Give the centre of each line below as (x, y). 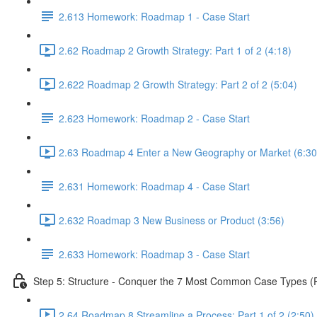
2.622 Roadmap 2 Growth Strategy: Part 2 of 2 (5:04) (178, 84)
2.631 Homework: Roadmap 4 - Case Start (154, 186)
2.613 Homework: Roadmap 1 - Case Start (154, 16)
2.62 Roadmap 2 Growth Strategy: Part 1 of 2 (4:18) (175, 50)
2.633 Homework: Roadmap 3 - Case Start (154, 254)
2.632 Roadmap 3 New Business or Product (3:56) (172, 220)
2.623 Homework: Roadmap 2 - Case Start (154, 118)
